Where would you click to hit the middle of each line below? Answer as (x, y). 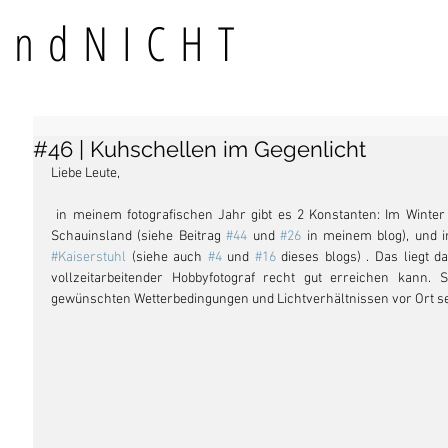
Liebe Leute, (85, 173)
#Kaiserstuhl (88, 257)
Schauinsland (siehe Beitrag (139, 236)
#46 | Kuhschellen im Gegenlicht (199, 149)
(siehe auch (167, 257)
